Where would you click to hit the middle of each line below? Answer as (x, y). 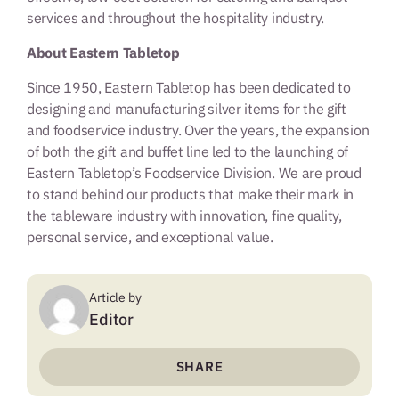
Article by (115, 298)
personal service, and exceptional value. (150, 237)
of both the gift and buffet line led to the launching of (187, 152)
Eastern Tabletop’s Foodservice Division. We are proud (194, 173)
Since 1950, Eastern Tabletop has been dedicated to (189, 88)
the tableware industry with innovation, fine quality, (184, 216)
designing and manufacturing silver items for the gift (187, 109)
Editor (112, 320)
